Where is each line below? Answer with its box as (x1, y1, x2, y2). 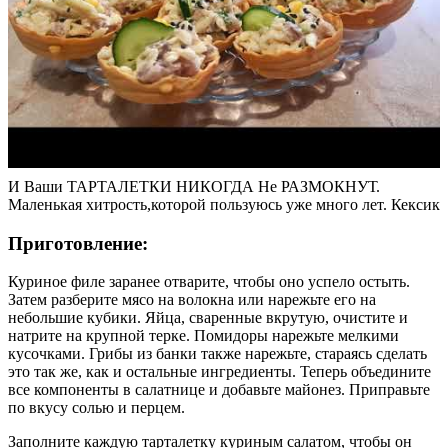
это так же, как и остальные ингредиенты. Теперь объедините (8, 363, 431, 381)
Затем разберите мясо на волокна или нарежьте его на (8, 291, 376, 309)
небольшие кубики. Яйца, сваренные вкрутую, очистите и (8, 309, 408, 327)
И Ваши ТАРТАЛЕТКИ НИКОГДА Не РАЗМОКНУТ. (8, 177, 380, 195)
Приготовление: (8, 232, 148, 254)
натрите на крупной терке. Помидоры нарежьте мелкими (8, 327, 399, 345)
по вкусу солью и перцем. (8, 399, 185, 417)
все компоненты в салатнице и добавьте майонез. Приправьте (8, 381, 430, 399)
